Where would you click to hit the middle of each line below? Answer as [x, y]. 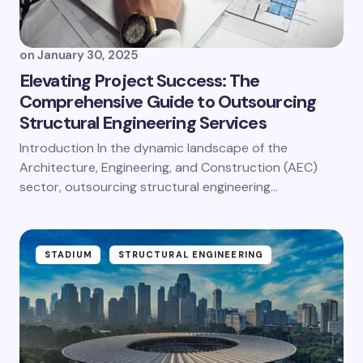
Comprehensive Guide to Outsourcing [168, 102]
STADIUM [68, 254]
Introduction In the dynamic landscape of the [154, 148]
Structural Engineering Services [143, 123]
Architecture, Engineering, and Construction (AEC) [169, 167]
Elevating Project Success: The [140, 81]
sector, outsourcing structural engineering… [149, 187]
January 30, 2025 [88, 55]
